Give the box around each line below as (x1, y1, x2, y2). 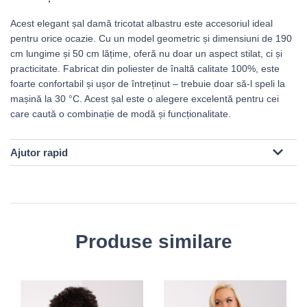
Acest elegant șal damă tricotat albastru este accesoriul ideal (10, 18, 273, 29)
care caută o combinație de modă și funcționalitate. (10, 108, 231, 119)
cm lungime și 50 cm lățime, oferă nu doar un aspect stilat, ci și (10, 48, 282, 59)
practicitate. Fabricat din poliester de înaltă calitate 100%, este (10, 63, 280, 74)
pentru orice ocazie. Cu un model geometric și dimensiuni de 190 (10, 33, 292, 44)
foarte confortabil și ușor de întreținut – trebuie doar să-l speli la (10, 78, 285, 89)
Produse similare (75, 231, 232, 252)
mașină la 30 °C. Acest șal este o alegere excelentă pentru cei (10, 93, 279, 104)
